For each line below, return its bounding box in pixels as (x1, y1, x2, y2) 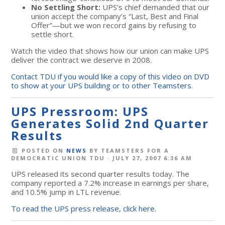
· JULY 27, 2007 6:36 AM (105, 154, 193, 162)
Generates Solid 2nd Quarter (11, 115, 209, 132)
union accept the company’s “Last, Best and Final (31, 11, 199, 21)
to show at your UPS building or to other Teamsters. (11, 80, 193, 90)
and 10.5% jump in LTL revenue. (11, 186, 122, 197)
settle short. (31, 29, 74, 39)
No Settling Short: (31, 2, 101, 12)
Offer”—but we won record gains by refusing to (31, 20, 197, 30)
